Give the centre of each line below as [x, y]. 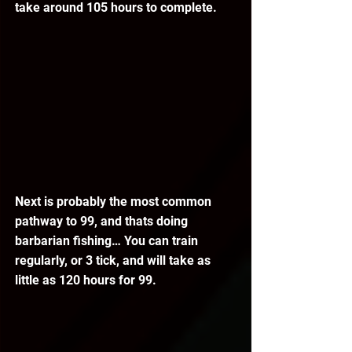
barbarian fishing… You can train [108, 241]
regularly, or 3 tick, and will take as [114, 261]
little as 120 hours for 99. [86, 280]
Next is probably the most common [115, 202]
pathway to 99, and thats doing [103, 222]
